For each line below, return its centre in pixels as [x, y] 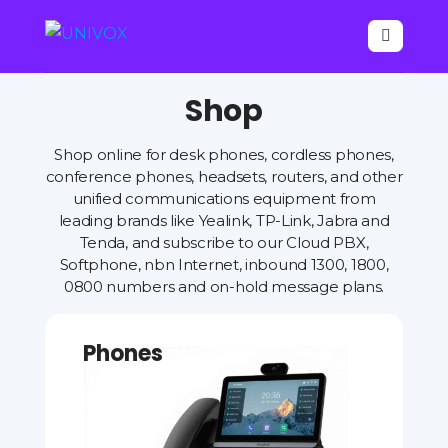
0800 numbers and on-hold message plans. [224, 286]
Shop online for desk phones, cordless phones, [224, 154]
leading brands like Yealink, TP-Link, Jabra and [224, 220]
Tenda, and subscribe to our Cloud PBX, [224, 242]
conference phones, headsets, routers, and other [224, 176]
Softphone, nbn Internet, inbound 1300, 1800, [224, 264]
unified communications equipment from [224, 198]
